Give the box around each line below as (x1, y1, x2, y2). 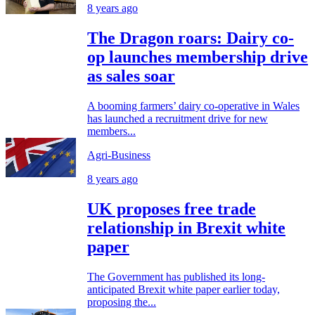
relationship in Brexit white (87, 218, 285, 237)
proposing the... (87, 295, 156, 308)
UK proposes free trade (87, 199, 256, 218)
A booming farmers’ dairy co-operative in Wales (87, 99, 300, 112)
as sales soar (87, 66, 175, 85)
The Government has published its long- (87, 270, 265, 283)
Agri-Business (87, 148, 150, 161)
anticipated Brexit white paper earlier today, (87, 283, 280, 295)
